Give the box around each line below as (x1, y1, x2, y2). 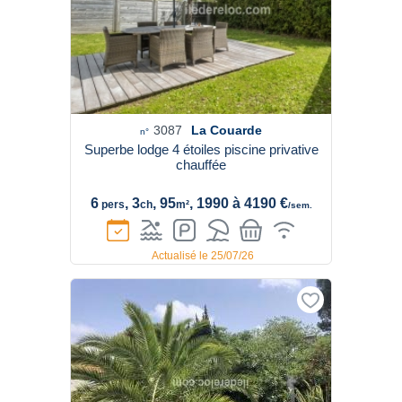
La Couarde (191, 123, 262, 137)
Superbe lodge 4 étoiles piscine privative (83, 142, 319, 157)
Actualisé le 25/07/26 (152, 249, 254, 262)
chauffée (176, 157, 226, 172)
